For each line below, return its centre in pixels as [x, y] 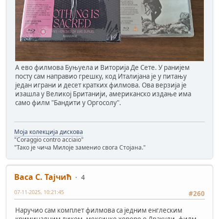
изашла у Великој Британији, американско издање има [103, 94]
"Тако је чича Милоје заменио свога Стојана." [80, 147]
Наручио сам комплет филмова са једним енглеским [99, 210]
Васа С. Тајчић [43, 177]
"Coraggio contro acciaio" [49, 139]
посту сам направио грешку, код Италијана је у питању [101, 77]
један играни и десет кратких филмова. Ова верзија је [101, 85]
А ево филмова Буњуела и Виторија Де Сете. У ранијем [102, 68]
